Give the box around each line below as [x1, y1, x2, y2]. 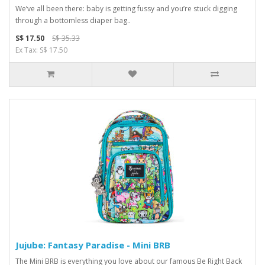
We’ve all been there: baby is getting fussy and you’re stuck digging [15, 3, 237, 14]
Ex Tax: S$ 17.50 [15, 44, 67, 55]
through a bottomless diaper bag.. [15, 15, 131, 25]
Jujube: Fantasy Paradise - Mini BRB [15, 238, 170, 251]
